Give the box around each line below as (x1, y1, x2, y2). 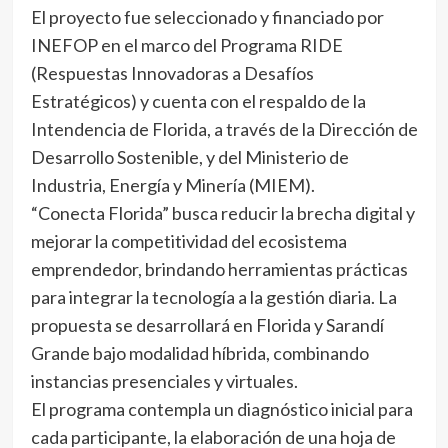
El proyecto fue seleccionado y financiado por (30, 6, 384, 29)
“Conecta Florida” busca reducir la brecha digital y (30, 202, 415, 225)
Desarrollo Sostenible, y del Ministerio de (30, 146, 349, 169)
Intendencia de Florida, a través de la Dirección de (30, 118, 418, 141)
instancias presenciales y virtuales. (30, 370, 298, 393)
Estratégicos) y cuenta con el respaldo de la (30, 90, 366, 113)
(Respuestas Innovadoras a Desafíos (30, 62, 314, 85)
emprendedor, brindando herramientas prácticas (30, 258, 408, 281)
